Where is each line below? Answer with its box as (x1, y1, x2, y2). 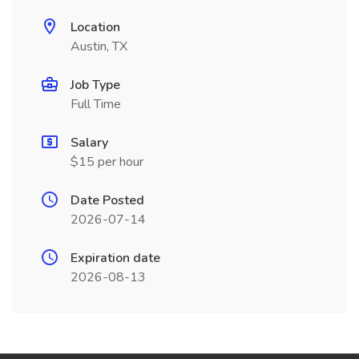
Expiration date (71, 249, 160, 267)
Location (71, 18, 120, 36)
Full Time (71, 95, 121, 113)
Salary (71, 134, 108, 151)
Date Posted (71, 192, 144, 209)
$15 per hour (71, 153, 143, 171)
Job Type (71, 76, 120, 94)
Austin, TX (71, 38, 127, 55)
